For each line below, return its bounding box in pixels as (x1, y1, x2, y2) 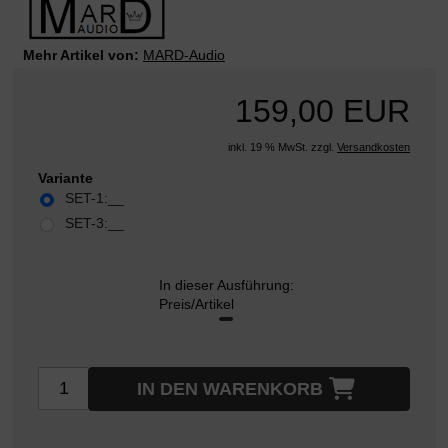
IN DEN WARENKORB (137, 379, 323, 400)
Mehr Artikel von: (23, 47, 139, 64)
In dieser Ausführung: (158, 277, 294, 294)
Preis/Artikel (158, 296, 234, 313)
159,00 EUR (235, 93, 410, 130)
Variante (38, 170, 93, 187)
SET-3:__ (65, 215, 124, 232)
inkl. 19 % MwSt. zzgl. (228, 141, 337, 154)
